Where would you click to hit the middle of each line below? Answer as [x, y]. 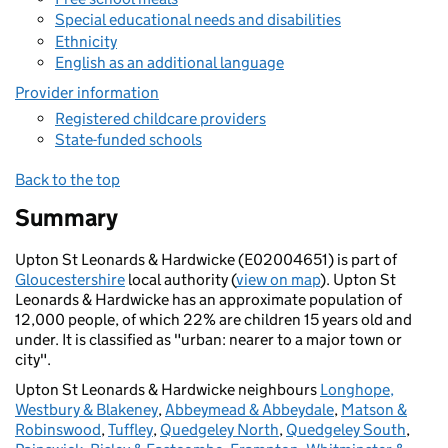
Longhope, [357, 389]
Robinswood [58, 429]
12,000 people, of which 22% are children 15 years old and [213, 319]
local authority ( [180, 279]
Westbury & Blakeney [86, 409]
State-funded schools [128, 139]
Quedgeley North [219, 429]
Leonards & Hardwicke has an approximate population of [208, 299]
